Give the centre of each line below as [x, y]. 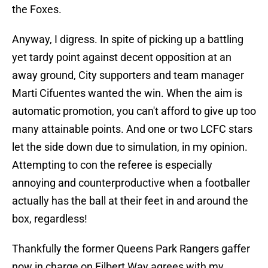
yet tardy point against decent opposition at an [122, 57]
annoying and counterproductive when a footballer [131, 183]
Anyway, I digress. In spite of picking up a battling [128, 39]
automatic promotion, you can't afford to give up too [134, 111]
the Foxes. [37, 10]
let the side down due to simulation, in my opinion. [130, 147]
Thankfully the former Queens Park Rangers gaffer [131, 249]
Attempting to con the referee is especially [112, 165]
